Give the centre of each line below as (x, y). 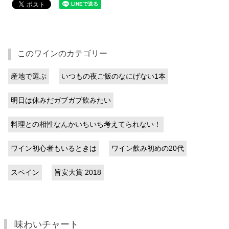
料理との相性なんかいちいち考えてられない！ (86, 124)
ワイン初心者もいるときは (54, 148)
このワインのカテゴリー (62, 53)
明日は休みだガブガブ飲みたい (61, 100)
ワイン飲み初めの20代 (148, 148)
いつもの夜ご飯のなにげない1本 (113, 76)
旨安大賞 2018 (78, 172)
